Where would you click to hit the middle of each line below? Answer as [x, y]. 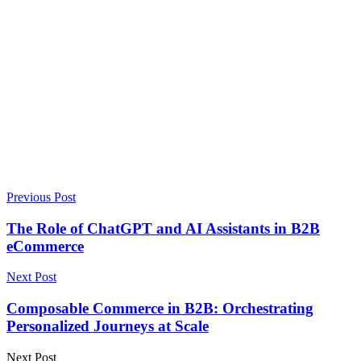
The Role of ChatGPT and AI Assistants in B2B [163, 228]
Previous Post [41, 197]
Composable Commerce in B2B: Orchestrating [160, 309]
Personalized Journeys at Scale [108, 326]
